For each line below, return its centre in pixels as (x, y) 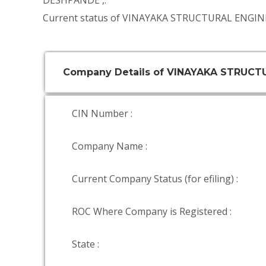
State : (85, 244)
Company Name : (110, 146)
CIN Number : (102, 113)
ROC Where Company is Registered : (152, 211)
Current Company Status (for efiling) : (155, 179)
